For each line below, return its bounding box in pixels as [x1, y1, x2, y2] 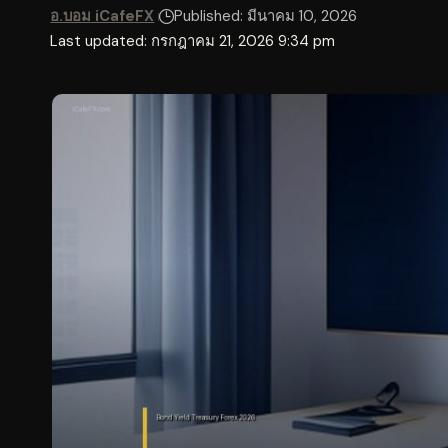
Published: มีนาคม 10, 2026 [174, 6, 358, 27]
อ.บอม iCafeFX [50, 6, 155, 27]
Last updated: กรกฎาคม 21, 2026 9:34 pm [50, 31, 336, 52]
